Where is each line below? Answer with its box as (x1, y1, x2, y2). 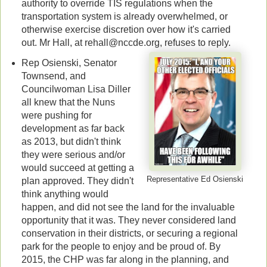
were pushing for (21, 110, 92, 121)
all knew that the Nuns (21, 97, 115, 108)
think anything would (21, 189, 108, 200)
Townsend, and (21, 71, 86, 82)
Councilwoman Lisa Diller (21, 84, 131, 95)
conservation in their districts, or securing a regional (21, 228, 238, 239)
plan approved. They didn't (21, 176, 133, 187)
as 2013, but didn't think (21, 136, 121, 147)
